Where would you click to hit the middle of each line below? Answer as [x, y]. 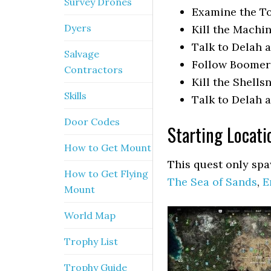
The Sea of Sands [212, 182]
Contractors [93, 70]
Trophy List [91, 241]
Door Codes [92, 122]
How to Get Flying [106, 174]
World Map [90, 215]
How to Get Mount [108, 148]
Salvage [82, 54]
